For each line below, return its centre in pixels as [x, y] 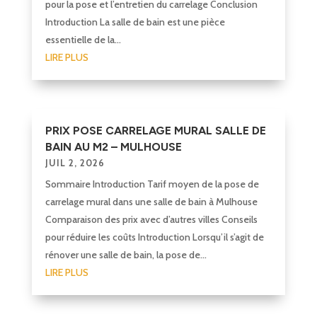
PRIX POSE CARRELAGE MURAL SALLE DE [155, 130]
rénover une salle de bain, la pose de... [126, 254]
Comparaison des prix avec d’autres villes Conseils [151, 219]
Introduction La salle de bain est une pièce [135, 22]
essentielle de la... [83, 39]
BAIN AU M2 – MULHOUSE [113, 146]
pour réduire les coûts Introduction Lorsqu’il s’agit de [154, 237]
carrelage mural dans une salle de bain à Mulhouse [151, 201]
